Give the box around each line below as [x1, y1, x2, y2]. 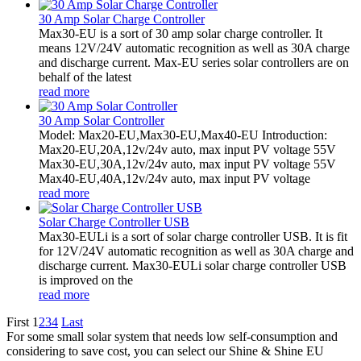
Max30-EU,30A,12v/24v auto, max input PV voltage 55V [39, 156, 336, 171]
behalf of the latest [39, 69, 131, 84]
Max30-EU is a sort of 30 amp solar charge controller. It [39, 26, 322, 40]
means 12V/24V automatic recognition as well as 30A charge [39, 40, 350, 55]
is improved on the [39, 272, 133, 287]
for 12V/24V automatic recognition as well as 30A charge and [39, 243, 354, 258]
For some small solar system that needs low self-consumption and [6, 329, 338, 343]
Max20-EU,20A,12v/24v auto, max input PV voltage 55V [39, 142, 336, 156]
